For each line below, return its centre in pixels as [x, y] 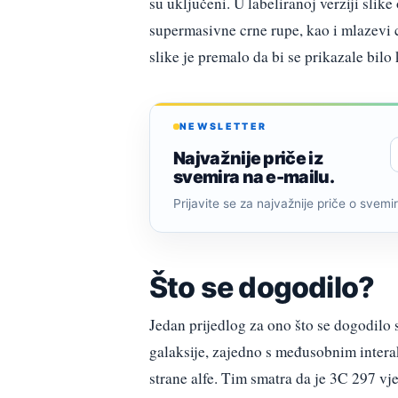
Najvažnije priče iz [249, 159]
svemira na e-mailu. [254, 177]
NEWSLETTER [223, 126]
